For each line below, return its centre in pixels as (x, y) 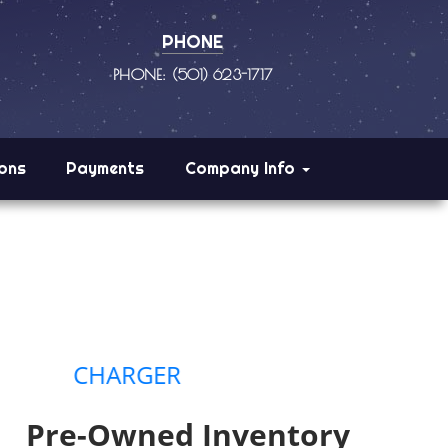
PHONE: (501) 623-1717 (193, 74)
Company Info (242, 168)
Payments (105, 168)
